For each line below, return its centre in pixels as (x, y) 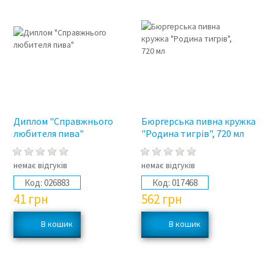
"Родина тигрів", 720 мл (193, 134)
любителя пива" (48, 134)
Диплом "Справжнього (63, 121)
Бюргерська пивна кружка (199, 121)
